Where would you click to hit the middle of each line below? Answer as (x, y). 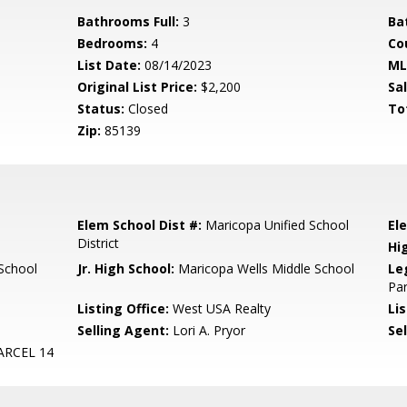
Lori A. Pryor (208, 330)
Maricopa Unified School (276, 225)
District (99, 243)
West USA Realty (220, 308)
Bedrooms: (113, 43)
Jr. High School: (126, 268)
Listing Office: (124, 308)
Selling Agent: (124, 330)
